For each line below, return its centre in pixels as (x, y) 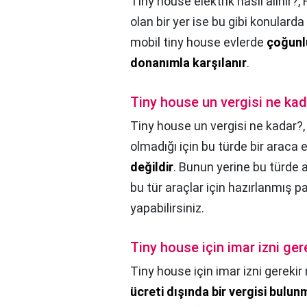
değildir (152, 167)
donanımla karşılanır (188, 63)
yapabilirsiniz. (167, 208)
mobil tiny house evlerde (198, 42)
